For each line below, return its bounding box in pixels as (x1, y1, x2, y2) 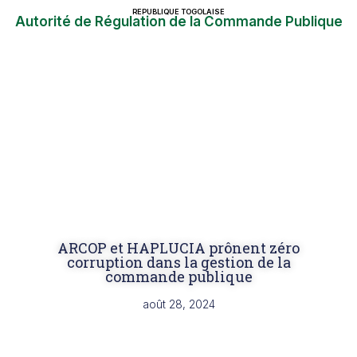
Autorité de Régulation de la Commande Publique (14, 14, 343, 29)
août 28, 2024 (142, 297, 215, 311)
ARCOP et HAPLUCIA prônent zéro (57, 238, 300, 257)
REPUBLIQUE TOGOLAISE (132, 7, 225, 16)
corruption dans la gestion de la (66, 253, 291, 272)
